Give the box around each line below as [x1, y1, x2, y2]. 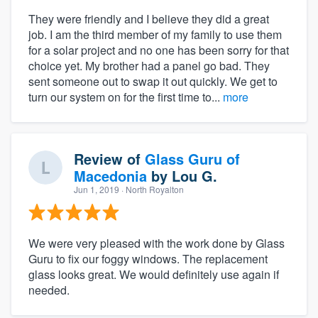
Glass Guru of [145, 148, 240, 170]
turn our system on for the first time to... [28, 89, 223, 106]
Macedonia [74, 165, 147, 187]
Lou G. [172, 165, 217, 187]
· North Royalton [119, 183, 184, 196]
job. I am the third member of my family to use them [28, 26, 282, 43]
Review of [74, 148, 145, 170]
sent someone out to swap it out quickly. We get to [28, 73, 278, 90]
